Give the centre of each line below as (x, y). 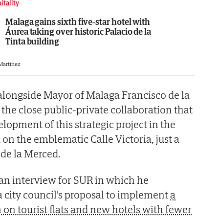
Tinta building (32, 41)
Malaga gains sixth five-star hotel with (78, 22)
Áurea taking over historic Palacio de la (78, 31)
